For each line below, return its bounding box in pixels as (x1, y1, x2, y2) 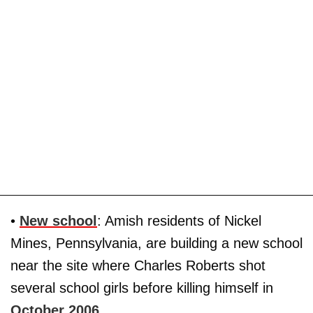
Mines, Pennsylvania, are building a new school (10, 235, 303, 251)
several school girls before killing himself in (10, 279, 273, 296)
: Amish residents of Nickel (97, 212, 261, 228)
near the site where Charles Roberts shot (10, 257, 265, 273)
